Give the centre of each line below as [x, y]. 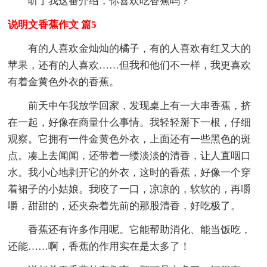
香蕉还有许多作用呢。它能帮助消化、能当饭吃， [140, 229]
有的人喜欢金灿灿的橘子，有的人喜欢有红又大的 [140, 48]
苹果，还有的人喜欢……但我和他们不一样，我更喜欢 [130, 65]
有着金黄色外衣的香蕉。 [64, 82]
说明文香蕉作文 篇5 [52, 24]
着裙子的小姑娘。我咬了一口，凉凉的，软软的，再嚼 [130, 189]
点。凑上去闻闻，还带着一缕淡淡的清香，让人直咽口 [130, 156]
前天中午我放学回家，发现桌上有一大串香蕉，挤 [140, 105]
